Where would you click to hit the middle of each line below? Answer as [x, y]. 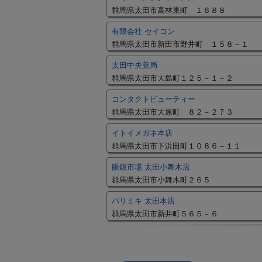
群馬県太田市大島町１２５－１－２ [173, 78]
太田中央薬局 [135, 65]
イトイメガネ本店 [142, 133]
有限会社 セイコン [143, 31]
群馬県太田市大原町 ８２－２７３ [173, 112]
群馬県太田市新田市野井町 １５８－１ [180, 44]
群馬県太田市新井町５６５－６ [165, 214]
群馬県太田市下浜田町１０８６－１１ [176, 146]
